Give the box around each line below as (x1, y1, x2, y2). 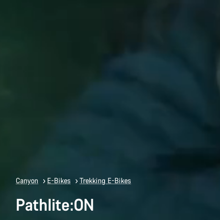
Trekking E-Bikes (80, 175, 131, 185)
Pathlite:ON (16, 193, 94, 215)
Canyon (16, 175, 38, 185)
